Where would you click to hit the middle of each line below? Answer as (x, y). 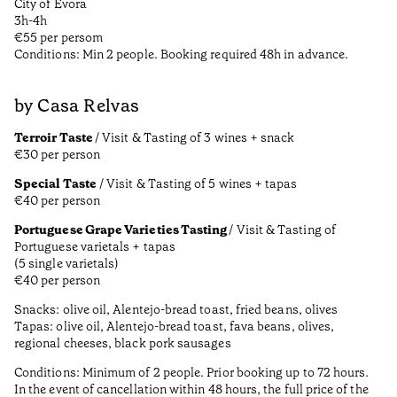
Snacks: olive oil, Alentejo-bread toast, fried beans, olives (176, 310)
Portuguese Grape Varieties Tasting (122, 230)
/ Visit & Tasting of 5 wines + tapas (197, 184)
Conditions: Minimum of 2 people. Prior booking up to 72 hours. (192, 373)
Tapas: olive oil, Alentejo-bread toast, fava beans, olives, (175, 327)
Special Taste (55, 184)
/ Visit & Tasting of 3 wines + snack (195, 138)
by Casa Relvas (77, 106)
